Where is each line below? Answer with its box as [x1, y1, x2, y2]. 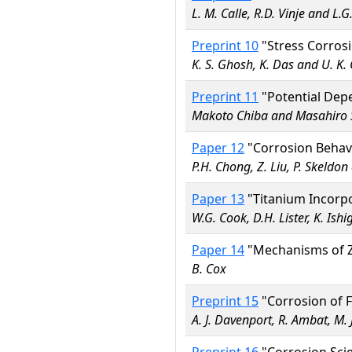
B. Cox [192, 260, 226, 277]
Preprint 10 [192, 37, 258, 54]
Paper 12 [192, 139, 244, 156]
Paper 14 [192, 241, 244, 258]
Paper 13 [192, 190, 244, 207]
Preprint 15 [192, 292, 258, 310]
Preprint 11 [192, 88, 258, 105]
